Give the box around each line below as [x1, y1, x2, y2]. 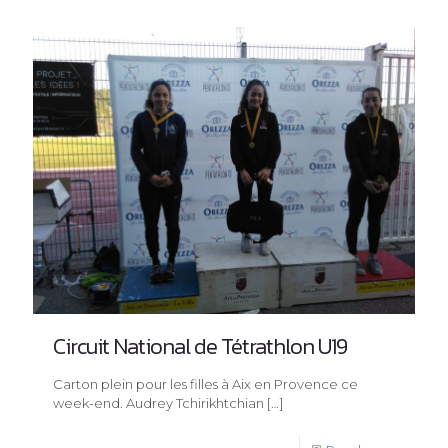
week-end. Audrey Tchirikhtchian [53, 395, 264, 412]
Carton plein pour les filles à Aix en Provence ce [53, 376, 358, 393]
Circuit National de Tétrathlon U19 [53, 330, 347, 364]
